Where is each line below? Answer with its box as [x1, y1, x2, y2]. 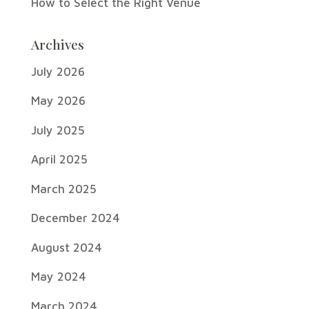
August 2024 [30, 240, 102, 255]
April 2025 [30, 152, 88, 167]
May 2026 [30, 94, 86, 108]
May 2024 [30, 270, 86, 284]
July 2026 [30, 64, 85, 79]
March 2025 [30, 181, 97, 196]
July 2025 [30, 123, 85, 137]
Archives [30, 34, 84, 53]
